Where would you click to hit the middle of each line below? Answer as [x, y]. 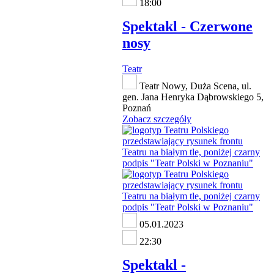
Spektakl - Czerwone [187, 27]
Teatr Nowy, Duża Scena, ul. [194, 86]
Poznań [137, 108]
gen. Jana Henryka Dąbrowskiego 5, [193, 97]
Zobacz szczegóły [157, 119]
